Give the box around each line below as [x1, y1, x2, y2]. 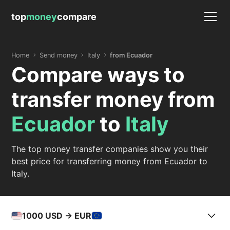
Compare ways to [11, 62, 185, 87]
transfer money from [11, 87, 215, 112]
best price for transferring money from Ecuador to [11, 156, 208, 166]
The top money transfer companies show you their [11, 144, 208, 154]
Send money [39, 51, 78, 59]
